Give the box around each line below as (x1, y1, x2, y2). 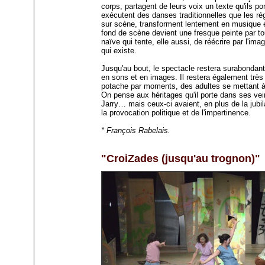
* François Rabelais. (101, 126, 171, 135)
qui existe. (101, 46, 137, 56)
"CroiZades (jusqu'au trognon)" (101, 153, 261, 165)
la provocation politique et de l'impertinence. (101, 108, 251, 118)
